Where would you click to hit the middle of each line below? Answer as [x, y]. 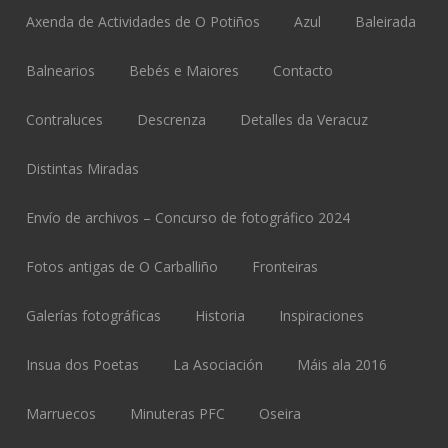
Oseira [280, 413]
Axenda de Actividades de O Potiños [143, 21]
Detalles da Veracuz [304, 119]
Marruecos [61, 413]
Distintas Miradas [83, 168]
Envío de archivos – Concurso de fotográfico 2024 [188, 217]
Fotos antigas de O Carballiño [122, 266]
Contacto [303, 70]
